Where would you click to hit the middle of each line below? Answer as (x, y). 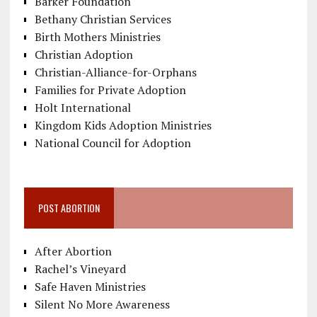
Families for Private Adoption (110, 90)
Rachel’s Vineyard (80, 269)
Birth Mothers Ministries (97, 36)
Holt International (82, 107)
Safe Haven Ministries (90, 286)
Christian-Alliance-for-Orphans (115, 72)
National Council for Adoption (113, 143)
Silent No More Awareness (102, 304)
